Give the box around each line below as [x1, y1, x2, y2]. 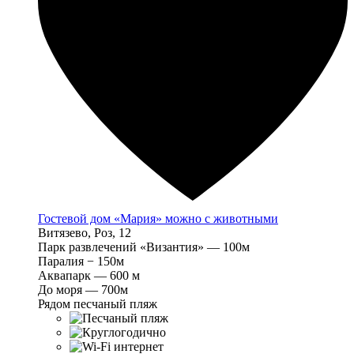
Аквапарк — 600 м [38, 269, 140, 283]
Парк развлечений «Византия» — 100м [38, 240, 250, 254]
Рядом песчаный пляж [38, 297, 157, 311]
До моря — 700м [38, 283, 128, 297]
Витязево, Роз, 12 [38, 226, 131, 240]
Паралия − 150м [38, 254, 124, 269]
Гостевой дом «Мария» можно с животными [38, 212, 278, 226]
